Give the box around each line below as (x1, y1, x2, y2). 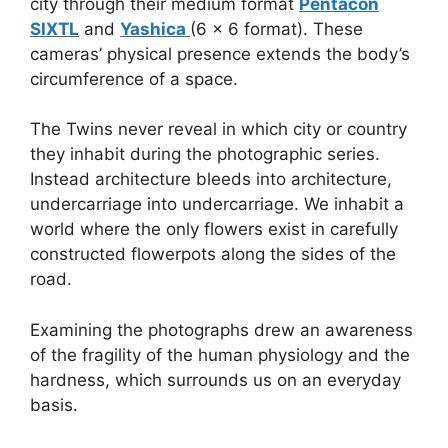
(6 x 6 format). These (190, 18, 363, 39)
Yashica (120, 18, 190, 39)
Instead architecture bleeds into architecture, (30, 169, 392, 189)
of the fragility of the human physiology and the (30, 344, 410, 365)
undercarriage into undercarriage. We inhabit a (30, 194, 404, 214)
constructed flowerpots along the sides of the (30, 244, 396, 264)
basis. (30, 394, 78, 415)
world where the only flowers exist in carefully (30, 219, 398, 239)
